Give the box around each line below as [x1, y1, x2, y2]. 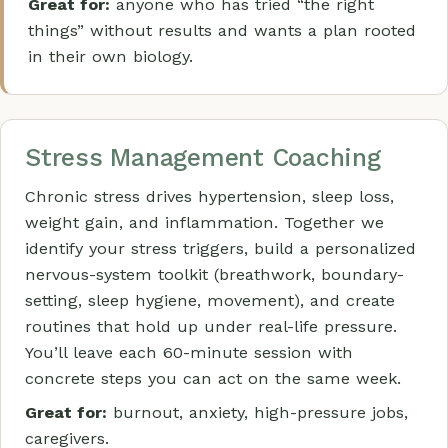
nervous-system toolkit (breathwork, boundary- [25, 265, 404, 284]
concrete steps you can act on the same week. [25, 369, 401, 388]
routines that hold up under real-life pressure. [25, 317, 397, 336]
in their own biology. [28, 47, 193, 66]
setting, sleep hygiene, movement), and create [25, 291, 395, 310]
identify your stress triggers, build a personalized [25, 239, 416, 258]
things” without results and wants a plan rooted [28, 21, 416, 40]
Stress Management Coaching [25, 143, 381, 172]
